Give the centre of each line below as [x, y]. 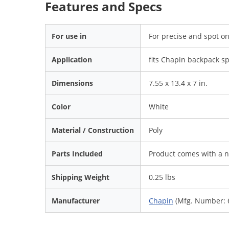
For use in [69, 36]
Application [72, 59]
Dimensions [72, 83]
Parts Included [77, 153]
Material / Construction [93, 130]
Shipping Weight [81, 177]
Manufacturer [76, 200]
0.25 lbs [162, 177]
